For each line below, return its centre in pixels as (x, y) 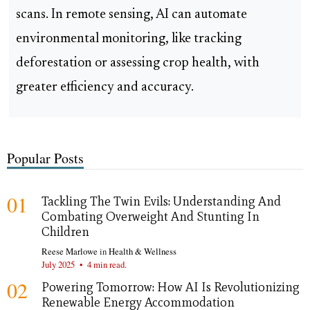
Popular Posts (45, 158)
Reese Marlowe (70, 251)
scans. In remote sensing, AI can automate (131, 15)
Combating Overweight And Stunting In (151, 216)
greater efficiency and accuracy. (105, 88)
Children (65, 231)
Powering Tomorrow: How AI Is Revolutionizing (171, 287)
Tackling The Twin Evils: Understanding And (161, 201)
